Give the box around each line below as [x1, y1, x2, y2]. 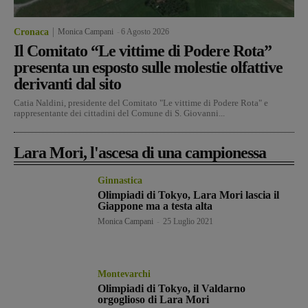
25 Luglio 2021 [163, 216, 214, 226]
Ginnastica [98, 175, 143, 186]
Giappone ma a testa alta [98, 199, 213, 212]
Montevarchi [98, 268, 151, 279]
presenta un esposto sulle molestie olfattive [14, 58, 283, 76]
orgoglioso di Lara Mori [98, 293, 210, 305]
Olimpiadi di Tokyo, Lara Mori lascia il [98, 188, 280, 201]
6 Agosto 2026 [121, 26, 169, 36]
